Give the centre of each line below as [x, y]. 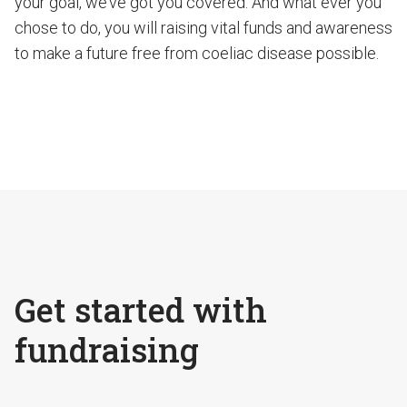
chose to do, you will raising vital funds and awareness [203, 28]
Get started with [141, 310]
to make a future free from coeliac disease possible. [197, 53]
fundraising [107, 350]
